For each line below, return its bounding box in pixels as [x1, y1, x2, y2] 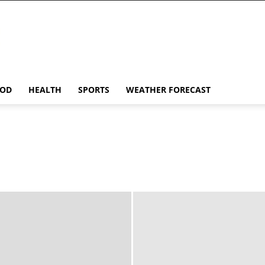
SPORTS [78, 84, 109, 95]
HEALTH [28, 84, 62, 95]
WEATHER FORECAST [126, 84, 211, 95]
